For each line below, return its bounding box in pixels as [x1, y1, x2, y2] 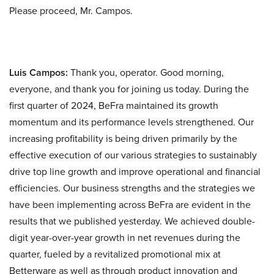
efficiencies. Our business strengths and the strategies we [9, 181, 255, 195]
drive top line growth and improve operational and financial [9, 165, 261, 179]
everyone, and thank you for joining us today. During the [9, 82, 249, 96]
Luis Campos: [9, 65, 68, 80]
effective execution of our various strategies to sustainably [9, 148, 257, 162]
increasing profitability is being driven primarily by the [9, 131, 237, 146]
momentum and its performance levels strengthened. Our [9, 115, 254, 129]
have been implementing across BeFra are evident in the [9, 198, 251, 212]
